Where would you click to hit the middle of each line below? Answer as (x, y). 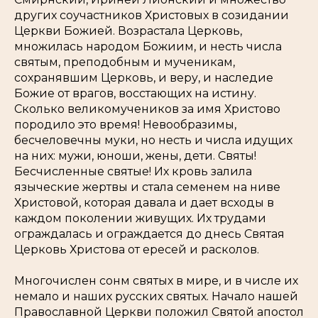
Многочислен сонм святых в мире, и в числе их (156, 281)
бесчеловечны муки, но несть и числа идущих (153, 141)
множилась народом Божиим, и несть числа (148, 47)
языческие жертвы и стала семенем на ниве (147, 187)
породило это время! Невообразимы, (125, 125)
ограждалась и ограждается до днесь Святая (149, 234)
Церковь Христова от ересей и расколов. (137, 250)
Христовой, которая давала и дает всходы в (144, 203)
